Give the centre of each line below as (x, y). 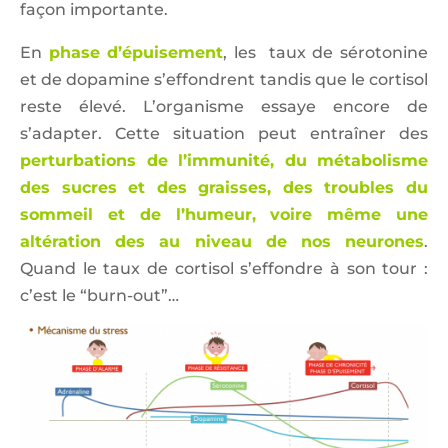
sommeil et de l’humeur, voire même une (224, 214)
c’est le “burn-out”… (99, 295)
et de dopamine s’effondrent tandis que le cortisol (224, 79)
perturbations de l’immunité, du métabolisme (224, 160)
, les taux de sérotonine (326, 52)
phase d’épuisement (136, 52)
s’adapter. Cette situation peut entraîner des (224, 133)
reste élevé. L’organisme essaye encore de (224, 106)
